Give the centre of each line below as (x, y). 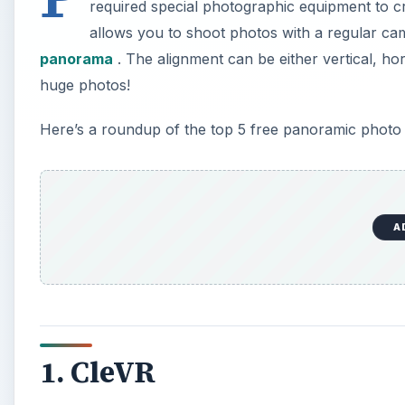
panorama (76, 59)
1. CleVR (98, 372)
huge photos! (85, 85)
